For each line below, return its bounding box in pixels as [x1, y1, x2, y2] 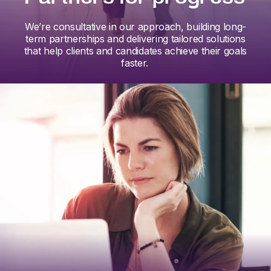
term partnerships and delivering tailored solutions [25, 33, 246, 45]
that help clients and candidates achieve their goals [24, 45, 247, 57]
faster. [121, 57, 150, 69]
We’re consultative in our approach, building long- [25, 21, 246, 33]
